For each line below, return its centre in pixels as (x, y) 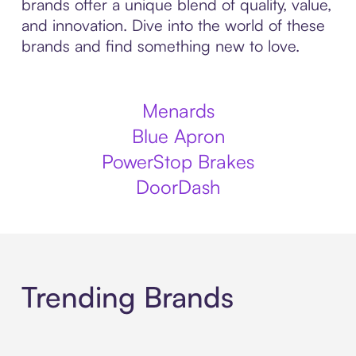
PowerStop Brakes (178, 161)
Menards (178, 110)
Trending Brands (127, 297)
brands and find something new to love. (160, 46)
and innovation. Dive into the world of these (173, 25)
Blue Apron (178, 136)
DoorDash (178, 187)
